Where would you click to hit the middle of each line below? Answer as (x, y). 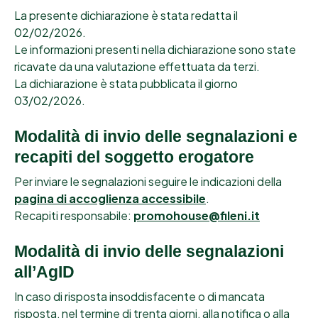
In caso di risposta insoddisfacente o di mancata (139, 297)
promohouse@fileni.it (197, 216)
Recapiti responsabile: (74, 216)
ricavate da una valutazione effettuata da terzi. (137, 67)
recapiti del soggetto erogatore (134, 157)
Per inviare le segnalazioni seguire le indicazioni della (148, 182)
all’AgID (44, 272)
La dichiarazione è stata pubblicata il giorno (126, 84)
